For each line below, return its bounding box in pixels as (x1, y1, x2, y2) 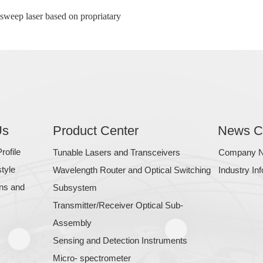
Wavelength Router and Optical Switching (53, 165, 211, 175)
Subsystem (53, 183, 97, 193)
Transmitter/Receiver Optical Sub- (53, 200, 183, 210)
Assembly (53, 218, 92, 228)
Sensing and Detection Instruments (53, 235, 187, 245)
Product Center (53, 123, 139, 138)
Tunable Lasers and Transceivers (53, 147, 180, 157)
